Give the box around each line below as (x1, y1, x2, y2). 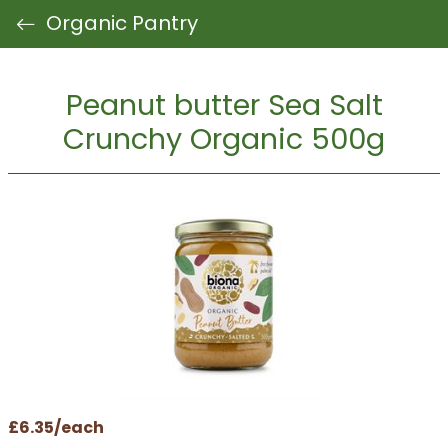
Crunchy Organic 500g (63, 118, 385, 159)
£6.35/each (8, 416, 104, 440)
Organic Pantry (36, 9, 198, 37)
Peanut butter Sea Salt (65, 84, 383, 125)
